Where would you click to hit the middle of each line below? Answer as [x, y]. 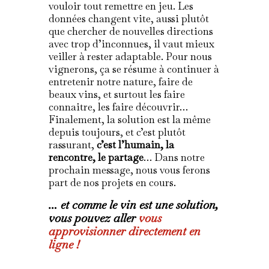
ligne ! [64, 244]
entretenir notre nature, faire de [120, 81]
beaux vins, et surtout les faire [116, 94]
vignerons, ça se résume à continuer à [134, 69]
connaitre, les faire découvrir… [118, 107]
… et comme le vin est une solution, [133, 204]
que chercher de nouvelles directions [131, 31]
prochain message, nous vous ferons [129, 170]
